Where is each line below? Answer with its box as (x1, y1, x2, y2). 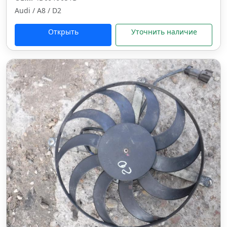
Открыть (48, 27, 79, 36)
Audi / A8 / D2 (15, 6, 61, 15)
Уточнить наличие (131, 27, 197, 36)
